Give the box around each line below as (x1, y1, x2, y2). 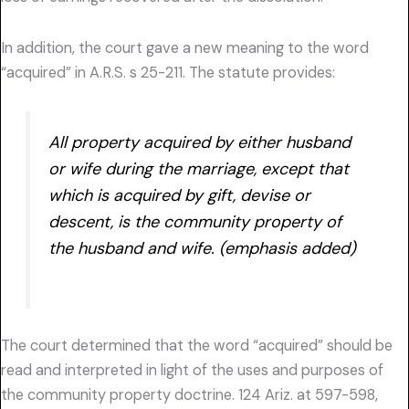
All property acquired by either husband (48, 131, 351, 153)
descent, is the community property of (48, 210, 342, 233)
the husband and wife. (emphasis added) (48, 236, 357, 259)
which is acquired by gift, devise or (48, 184, 311, 206)
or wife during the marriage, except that (48, 157, 350, 180)
